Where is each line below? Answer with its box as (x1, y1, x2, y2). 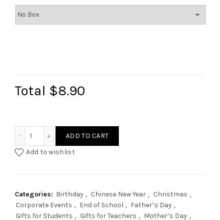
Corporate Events (16, 200, 72, 209)
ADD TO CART (66, 131, 109, 140)
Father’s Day (131, 200, 172, 209)
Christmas (153, 190, 188, 198)
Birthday (56, 190, 83, 198)
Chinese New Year (91, 190, 146, 198)
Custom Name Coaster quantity (33, 126, 135, 135)
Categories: (15, 190, 55, 198)
